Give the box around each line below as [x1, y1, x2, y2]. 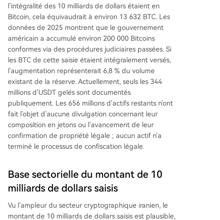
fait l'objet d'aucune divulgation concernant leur [8, 110, 158, 118]
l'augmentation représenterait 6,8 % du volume [8, 67, 155, 75]
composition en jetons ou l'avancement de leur [8, 121, 154, 129]
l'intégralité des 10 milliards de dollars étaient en [8, 2, 160, 10]
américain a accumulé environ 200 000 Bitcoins [8, 34, 155, 42]
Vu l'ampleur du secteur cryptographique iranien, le [8, 201, 168, 209]
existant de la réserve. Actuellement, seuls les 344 [8, 78, 162, 85]
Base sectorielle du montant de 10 [8, 168, 163, 180]
